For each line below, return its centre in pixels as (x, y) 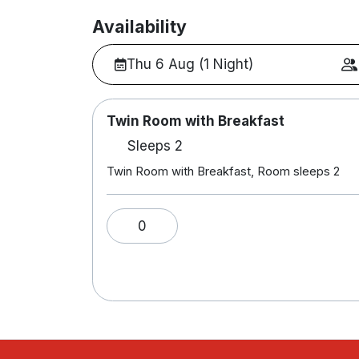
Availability (139, 27)
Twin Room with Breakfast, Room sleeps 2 (223, 172)
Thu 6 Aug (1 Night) (190, 65)
